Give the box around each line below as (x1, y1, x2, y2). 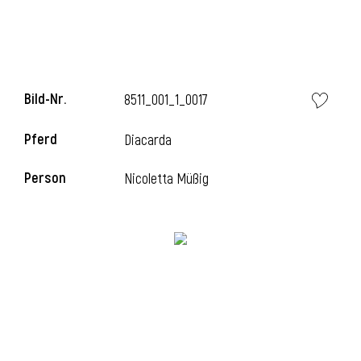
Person (24, 169, 66, 188)
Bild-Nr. (24, 90, 66, 109)
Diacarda (124, 131, 172, 150)
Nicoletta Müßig (124, 170, 210, 189)
